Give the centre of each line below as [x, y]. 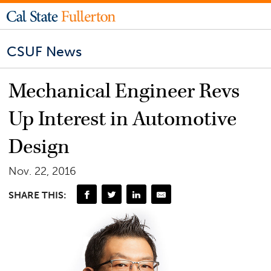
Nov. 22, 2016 [43, 171]
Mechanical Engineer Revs [124, 92]
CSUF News [44, 52]
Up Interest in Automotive [123, 119]
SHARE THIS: [38, 195]
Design [39, 147]
